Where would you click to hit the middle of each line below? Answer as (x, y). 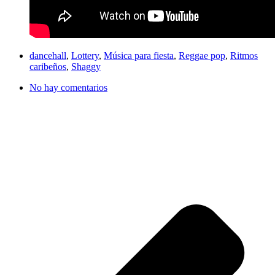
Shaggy (86, 67)
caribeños (48, 67)
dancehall (48, 56)
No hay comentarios (68, 88)
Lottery (85, 56)
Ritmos (244, 56)
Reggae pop (202, 56)
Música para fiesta (139, 56)
